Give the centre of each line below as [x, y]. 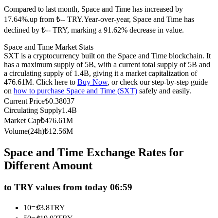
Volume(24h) [24, 131]
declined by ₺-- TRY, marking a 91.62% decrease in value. [94, 30]
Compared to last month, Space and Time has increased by [93, 9]
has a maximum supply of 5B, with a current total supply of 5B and [107, 65]
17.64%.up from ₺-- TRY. [44, 19]
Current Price [24, 101]
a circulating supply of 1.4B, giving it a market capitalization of [100, 73]
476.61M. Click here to [41, 82]
